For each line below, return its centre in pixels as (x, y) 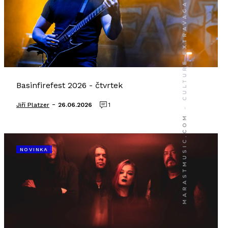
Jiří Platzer (33, 105)
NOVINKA (34, 149)
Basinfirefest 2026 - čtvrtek (69, 85)
